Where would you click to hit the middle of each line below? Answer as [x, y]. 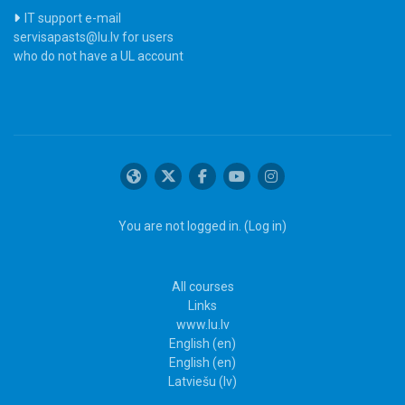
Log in [265, 226]
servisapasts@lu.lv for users [94, 37]
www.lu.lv [202, 324]
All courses [202, 286]
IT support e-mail [73, 18]
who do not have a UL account [99, 56]
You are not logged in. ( [184, 226]
